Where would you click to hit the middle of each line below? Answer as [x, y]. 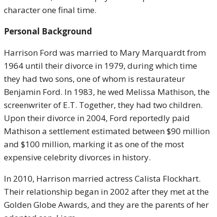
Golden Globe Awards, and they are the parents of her [106, 205]
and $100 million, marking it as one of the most [94, 144]
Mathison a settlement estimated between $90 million [107, 131]
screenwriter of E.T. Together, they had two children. [103, 105]
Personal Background [48, 31]
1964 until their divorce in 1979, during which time [101, 66]
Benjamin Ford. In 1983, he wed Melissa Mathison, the [107, 92]
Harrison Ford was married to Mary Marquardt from [105, 53]
